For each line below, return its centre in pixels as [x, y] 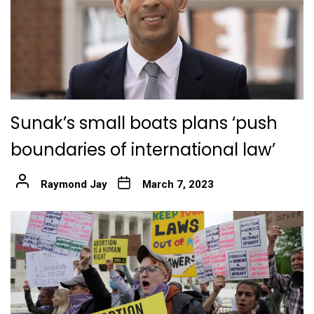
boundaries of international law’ [143, 150]
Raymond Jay [74, 185]
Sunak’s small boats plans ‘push [144, 123]
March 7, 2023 [178, 185]
